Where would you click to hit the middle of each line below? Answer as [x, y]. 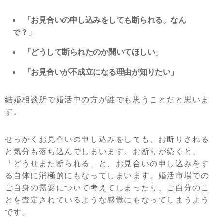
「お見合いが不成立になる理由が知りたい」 [101, 72]
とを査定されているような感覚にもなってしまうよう [107, 200]
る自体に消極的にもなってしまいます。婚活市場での [107, 176]
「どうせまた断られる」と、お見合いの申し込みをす [107, 163]
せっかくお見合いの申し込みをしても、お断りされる [107, 139]
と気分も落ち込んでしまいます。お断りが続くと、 [103, 151]
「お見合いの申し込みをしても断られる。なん [105, 20]
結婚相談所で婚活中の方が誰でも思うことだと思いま [107, 100]
